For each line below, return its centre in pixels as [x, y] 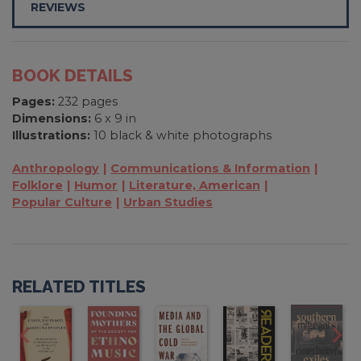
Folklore [37, 185]
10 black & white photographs [181, 135]
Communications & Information [210, 168]
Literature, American [195, 185]
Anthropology [56, 168]
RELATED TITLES [79, 286]
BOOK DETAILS [73, 75]
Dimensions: [52, 118]
